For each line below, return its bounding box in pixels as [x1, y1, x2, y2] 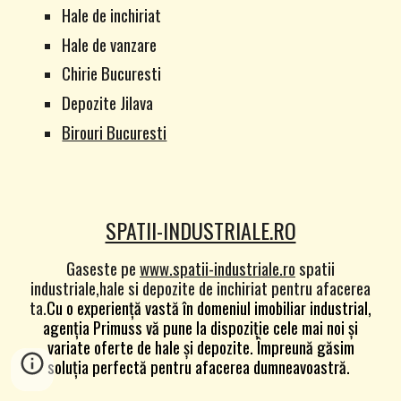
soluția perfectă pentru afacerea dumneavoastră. [47, 354, 354, 379]
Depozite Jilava [62, 90, 154, 115]
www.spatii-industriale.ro [140, 255, 295, 280]
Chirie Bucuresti [62, 61, 162, 86]
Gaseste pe [66, 255, 136, 280]
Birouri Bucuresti [62, 119, 167, 144]
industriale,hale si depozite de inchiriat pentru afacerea [30, 275, 371, 300]
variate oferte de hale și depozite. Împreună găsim [47, 334, 354, 359]
